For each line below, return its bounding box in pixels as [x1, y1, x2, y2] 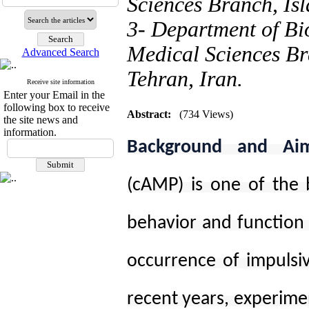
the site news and [3, 114, 78, 126]
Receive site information [26, 78, 94, 86]
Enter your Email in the [3, 89, 105, 101]
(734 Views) [179, 108, 233, 120]
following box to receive [3, 101, 110, 113]
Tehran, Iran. [127, 67, 243, 91]
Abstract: [127, 108, 171, 120]
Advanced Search [21, 46, 99, 58]
